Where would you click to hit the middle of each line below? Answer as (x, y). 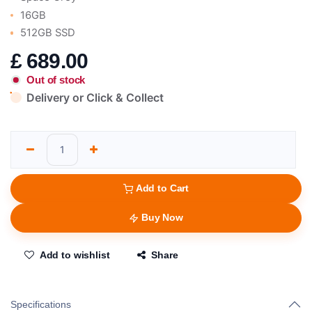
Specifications (41, 305)
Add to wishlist (75, 255)
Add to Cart (162, 188)
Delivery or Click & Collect (95, 97)
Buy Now (162, 218)
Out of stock (56, 79)
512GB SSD (48, 33)
